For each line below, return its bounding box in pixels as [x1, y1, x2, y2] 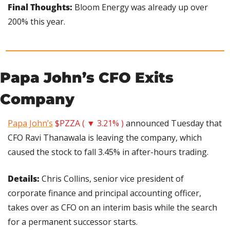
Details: [8, 173, 42, 185]
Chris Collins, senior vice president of [42, 173, 184, 185]
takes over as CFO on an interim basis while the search [8, 202, 217, 214]
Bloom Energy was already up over [72, 2, 208, 13]
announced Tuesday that [124, 118, 222, 129]
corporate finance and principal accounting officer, [8, 187, 201, 199]
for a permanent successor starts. [8, 216, 138, 228]
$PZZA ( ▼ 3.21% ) [55, 118, 124, 129]
